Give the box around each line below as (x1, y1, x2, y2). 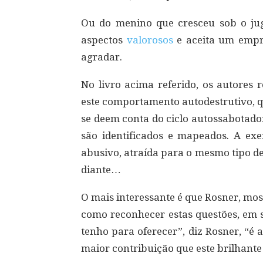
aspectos (81, 33, 127, 46)
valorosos (126, 33, 173, 46)
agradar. (81, 50, 122, 63)
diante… (81, 163, 121, 176)
